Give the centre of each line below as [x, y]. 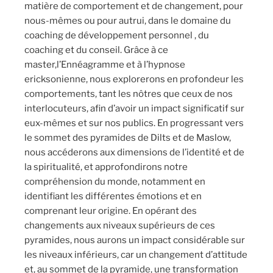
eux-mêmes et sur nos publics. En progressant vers [134, 123]
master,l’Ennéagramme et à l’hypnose [105, 65]
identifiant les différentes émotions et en [113, 196]
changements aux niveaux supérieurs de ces [120, 225]
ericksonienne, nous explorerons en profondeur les [134, 79]
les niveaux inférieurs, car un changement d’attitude [136, 255]
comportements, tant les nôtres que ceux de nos [129, 94]
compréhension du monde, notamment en [115, 182]
